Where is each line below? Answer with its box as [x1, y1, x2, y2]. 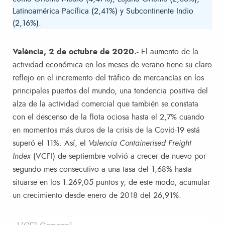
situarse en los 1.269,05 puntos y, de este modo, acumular [13, 178, 210, 187]
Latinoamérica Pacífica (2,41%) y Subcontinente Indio [13, 7, 193, 15]
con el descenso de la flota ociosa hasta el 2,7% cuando [13, 113, 204, 122]
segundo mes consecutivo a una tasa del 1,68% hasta [13, 165, 192, 174]
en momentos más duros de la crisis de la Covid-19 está [13, 126, 200, 135]
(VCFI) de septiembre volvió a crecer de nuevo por [31, 152, 206, 161]
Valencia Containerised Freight [88, 139, 191, 148]
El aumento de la [141, 48, 198, 56]
